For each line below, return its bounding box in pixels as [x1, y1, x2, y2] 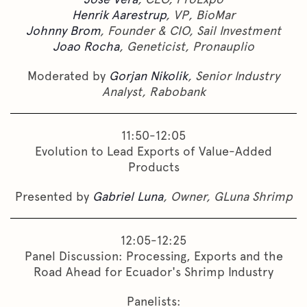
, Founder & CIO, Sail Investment [100, 23, 281, 38]
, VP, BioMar [166, 7, 235, 22]
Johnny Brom [26, 23, 100, 38]
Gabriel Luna [92, 188, 163, 204]
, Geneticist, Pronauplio [119, 38, 254, 53]
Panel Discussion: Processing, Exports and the [24, 248, 283, 263]
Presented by [14, 188, 93, 204]
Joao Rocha [53, 38, 119, 53]
